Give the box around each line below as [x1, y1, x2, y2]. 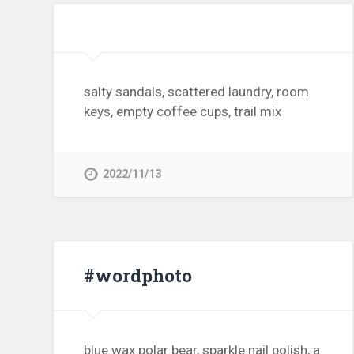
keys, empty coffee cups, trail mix [84, 104, 282, 120]
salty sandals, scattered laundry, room [84, 84, 310, 100]
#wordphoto [84, 263, 193, 288]
